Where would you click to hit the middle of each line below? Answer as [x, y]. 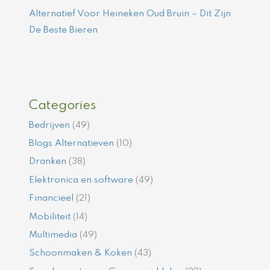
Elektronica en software [81, 180]
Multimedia [53, 235]
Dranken [48, 162]
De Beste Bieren [64, 30]
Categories [63, 105]
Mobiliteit [50, 217]
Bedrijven [50, 125]
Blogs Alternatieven [72, 143]
